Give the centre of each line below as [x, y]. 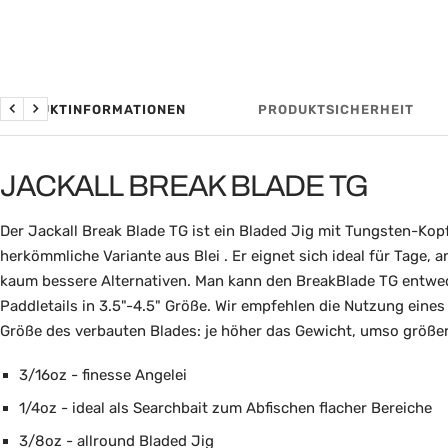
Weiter [56, 119]
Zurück [35, 119]
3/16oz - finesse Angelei [102, 374]
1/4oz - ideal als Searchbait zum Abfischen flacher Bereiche [225, 407]
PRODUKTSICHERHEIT [336, 109]
